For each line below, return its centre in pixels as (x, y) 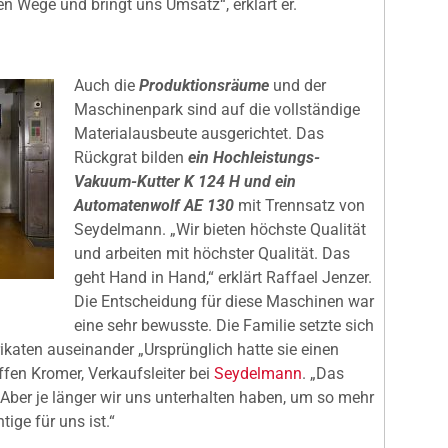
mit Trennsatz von (299, 205)
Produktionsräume (202, 85)
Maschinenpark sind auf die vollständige (217, 109)
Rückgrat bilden (131, 157)
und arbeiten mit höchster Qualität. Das (212, 253)
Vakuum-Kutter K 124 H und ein (185, 181)
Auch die (104, 85)
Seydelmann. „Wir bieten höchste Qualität (220, 229)
